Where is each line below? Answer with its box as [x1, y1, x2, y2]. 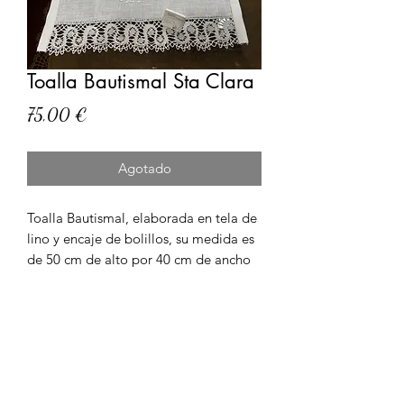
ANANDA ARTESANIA [53, 376, 235, 399]
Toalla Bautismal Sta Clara [27, 69, 254, 94]
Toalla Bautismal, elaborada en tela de [27, 209, 257, 226]
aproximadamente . [27, 271, 144, 289]
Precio [87, 103, 125, 124]
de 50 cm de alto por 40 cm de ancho [27, 251, 251, 268]
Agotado [117, 160, 171, 177]
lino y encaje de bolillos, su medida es [27, 230, 254, 247]
